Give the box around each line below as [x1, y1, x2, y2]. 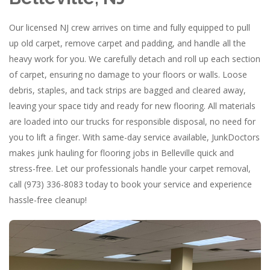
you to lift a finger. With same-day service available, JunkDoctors [9, 131, 260, 143]
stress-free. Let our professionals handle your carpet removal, [9, 163, 251, 174]
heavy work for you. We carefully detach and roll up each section [9, 53, 260, 64]
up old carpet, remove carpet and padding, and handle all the [9, 37, 246, 49]
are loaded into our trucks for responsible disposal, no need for [9, 116, 256, 127]
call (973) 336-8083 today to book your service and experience [9, 178, 252, 190]
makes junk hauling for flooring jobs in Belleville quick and [9, 147, 234, 159]
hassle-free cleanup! [9, 194, 87, 206]
